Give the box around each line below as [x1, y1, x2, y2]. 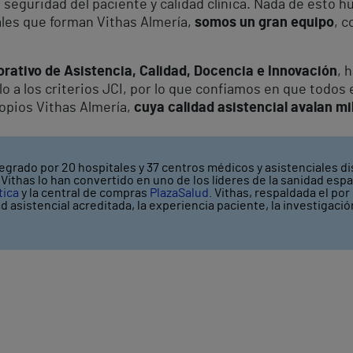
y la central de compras [19, 186, 150, 199]
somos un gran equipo [195, 15, 334, 30]
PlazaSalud [150, 186, 209, 199]
